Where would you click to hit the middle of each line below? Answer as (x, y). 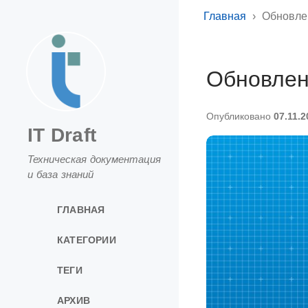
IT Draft (62, 135)
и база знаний (60, 174)
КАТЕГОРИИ (87, 240)
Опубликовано (240, 117)
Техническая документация (94, 159)
